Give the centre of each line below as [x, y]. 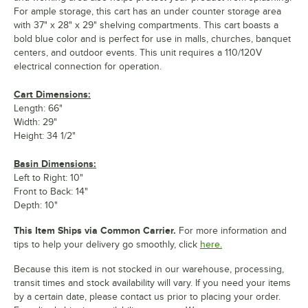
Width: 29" [35, 122]
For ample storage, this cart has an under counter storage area [147, 11]
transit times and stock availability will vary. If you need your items [152, 283]
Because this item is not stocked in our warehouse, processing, [149, 269]
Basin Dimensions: [55, 163]
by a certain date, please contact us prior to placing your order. [147, 296]
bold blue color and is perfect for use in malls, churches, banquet [152, 38]
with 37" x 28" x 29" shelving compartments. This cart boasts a [146, 25]
